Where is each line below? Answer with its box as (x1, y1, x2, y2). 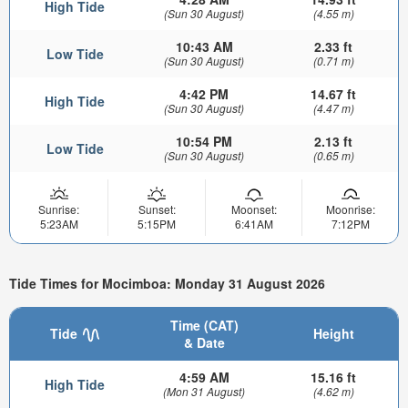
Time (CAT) (169, 316, 239, 335)
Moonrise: (325, 201, 375, 217)
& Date (183, 333, 225, 352)
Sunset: (138, 201, 176, 217)
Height (312, 324, 354, 343)
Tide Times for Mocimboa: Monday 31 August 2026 (9, 273, 325, 292)
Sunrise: (38, 201, 79, 217)
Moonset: (230, 201, 277, 217)
